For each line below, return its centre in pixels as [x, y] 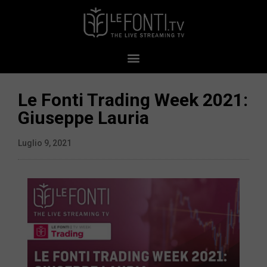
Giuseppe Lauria [83, 118]
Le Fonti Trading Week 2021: [133, 100]
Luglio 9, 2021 [45, 143]
